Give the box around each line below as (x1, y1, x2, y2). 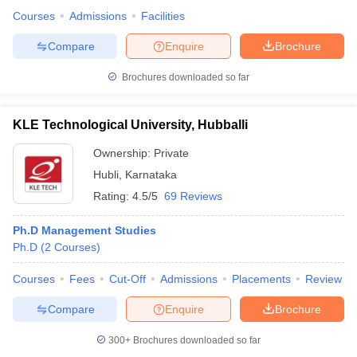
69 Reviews (164, 190, 222, 202)
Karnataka (125, 168, 177, 181)
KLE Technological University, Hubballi (13, 118, 248, 131)
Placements (232, 273, 291, 285)
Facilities (141, 10, 185, 22)
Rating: (93, 190, 132, 202)
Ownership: (93, 147, 154, 159)
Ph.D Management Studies (13, 224, 156, 237)
